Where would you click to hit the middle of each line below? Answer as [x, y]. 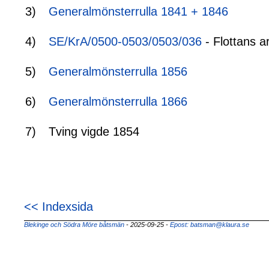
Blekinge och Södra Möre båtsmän [74, 224]
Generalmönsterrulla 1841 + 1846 [138, 12]
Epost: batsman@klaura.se [210, 224]
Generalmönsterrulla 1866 [118, 102]
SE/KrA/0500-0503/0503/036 [125, 42]
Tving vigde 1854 [94, 132]
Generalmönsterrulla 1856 [118, 72]
